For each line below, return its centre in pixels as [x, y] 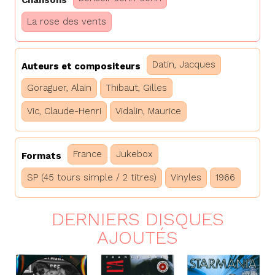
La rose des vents [67, 22]
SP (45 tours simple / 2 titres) [92, 178]
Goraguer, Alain [59, 88]
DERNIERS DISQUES [137, 219]
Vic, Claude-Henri [64, 111]
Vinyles [186, 178]
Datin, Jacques [184, 65]
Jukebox [134, 154]
